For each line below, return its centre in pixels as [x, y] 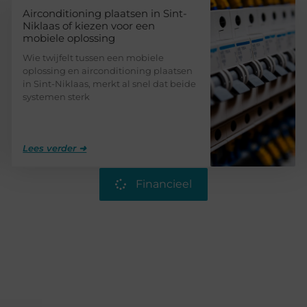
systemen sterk [57, 96]
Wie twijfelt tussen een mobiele [94, 57]
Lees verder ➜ [55, 148]
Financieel [164, 184]
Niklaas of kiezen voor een [89, 25]
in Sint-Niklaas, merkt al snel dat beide [110, 83]
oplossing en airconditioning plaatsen [108, 70]
